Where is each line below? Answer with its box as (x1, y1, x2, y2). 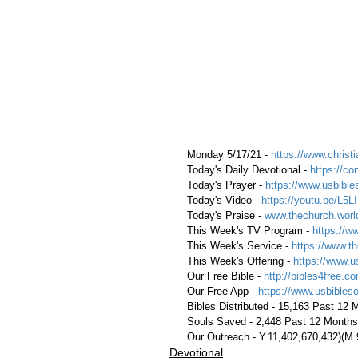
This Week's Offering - (187, 254, 293, 267)
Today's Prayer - (187, 178, 265, 191)
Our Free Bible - (187, 269, 264, 282)
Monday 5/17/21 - (187, 148, 271, 161)
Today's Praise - (187, 209, 265, 221)
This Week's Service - (187, 239, 292, 252)
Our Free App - (187, 284, 258, 297)
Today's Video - (187, 193, 261, 206)
